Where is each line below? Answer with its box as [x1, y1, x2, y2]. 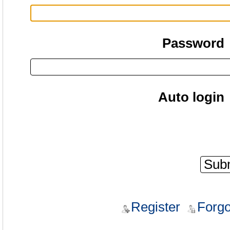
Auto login [158, 90, 224, 105]
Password [162, 36, 224, 51]
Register [130, 199, 180, 214]
